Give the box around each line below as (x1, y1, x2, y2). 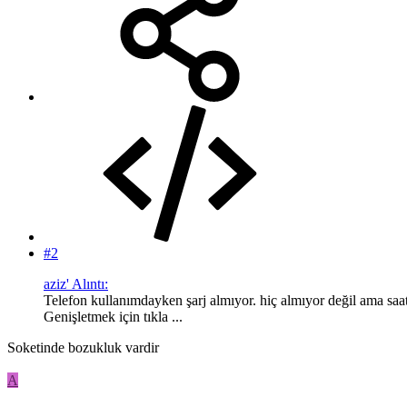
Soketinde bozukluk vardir (7, 339, 159, 355)
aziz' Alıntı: (44, 275, 108, 292)
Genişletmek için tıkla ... (44, 308, 183, 324)
